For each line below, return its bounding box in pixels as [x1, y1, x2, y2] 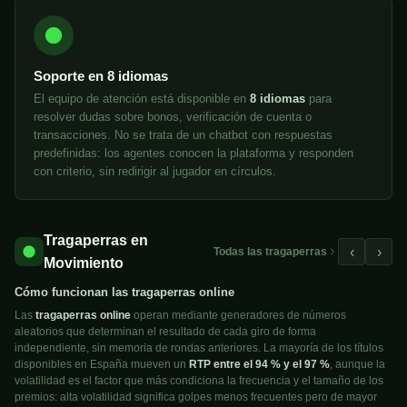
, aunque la [330, 358, 385, 372]
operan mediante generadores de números [131, 309, 346, 323]
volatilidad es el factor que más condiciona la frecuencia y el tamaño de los [15, 374, 383, 388]
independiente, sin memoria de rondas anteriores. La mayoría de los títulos [15, 342, 383, 355]
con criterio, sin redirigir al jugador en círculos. [34, 164, 276, 179]
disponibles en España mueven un [15, 358, 189, 372]
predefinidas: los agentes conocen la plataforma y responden [34, 146, 353, 161]
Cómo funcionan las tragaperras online [15, 285, 234, 300]
